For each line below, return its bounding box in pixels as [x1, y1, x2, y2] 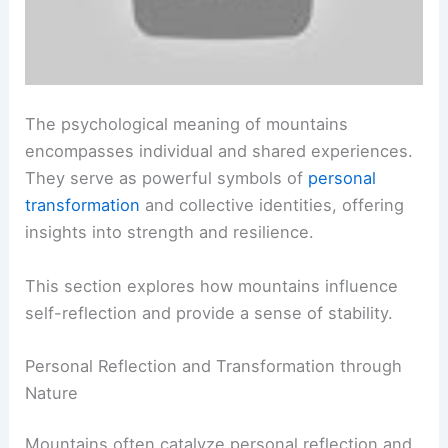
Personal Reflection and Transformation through [25, 355, 403, 376]
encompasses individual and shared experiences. [25, 141, 414, 162]
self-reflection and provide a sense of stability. [25, 302, 394, 323]
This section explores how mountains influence [25, 275, 399, 296]
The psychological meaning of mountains [25, 114, 349, 135]
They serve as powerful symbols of [25, 168, 309, 189]
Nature [25, 382, 79, 403]
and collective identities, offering [140, 195, 405, 216]
